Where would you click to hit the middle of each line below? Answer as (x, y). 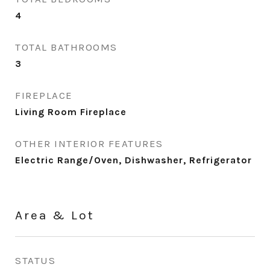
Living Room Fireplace (71, 112)
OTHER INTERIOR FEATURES (89, 143)
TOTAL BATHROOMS (66, 47)
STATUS (35, 260)
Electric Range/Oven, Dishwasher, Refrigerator (133, 160)
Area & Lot (55, 215)
